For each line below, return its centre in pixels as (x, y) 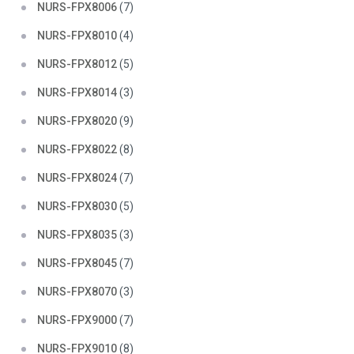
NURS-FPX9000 (77, 320)
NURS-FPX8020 (77, 121)
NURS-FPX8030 (77, 206)
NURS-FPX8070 (77, 292)
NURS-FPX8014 (77, 92)
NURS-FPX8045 (77, 263)
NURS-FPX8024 (77, 178)
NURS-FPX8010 (77, 36)
